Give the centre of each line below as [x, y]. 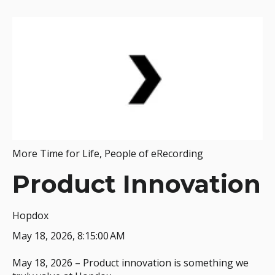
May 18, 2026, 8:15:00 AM [69, 235]
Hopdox [30, 215]
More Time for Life [56, 154]
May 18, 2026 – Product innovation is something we [130, 263]
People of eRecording [154, 154]
